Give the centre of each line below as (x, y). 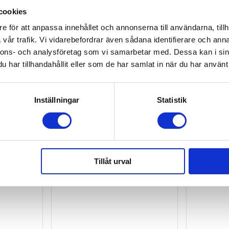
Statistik (172, 100)
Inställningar (57, 100)
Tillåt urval (113, 162)
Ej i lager (65, 137)
